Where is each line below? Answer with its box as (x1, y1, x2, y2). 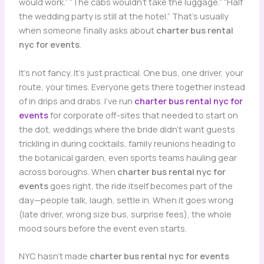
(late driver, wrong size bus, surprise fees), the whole (18, 207, 232, 220)
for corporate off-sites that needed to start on (48, 108, 238, 121)
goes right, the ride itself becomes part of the (48, 179, 233, 192)
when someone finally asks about (18, 24, 156, 37)
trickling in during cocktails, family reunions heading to (18, 137, 236, 149)
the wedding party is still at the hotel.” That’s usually (18, 10, 229, 22)
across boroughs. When (18, 165, 117, 177)
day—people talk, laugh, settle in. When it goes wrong (18, 193, 233, 206)
